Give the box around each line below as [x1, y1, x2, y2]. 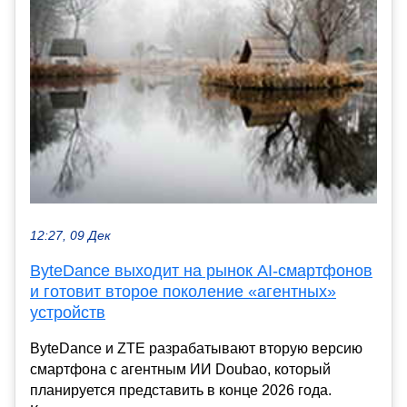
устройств [30, 303, 105, 322]
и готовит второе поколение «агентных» [30, 282, 336, 301]
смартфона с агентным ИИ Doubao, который [30, 361, 331, 377]
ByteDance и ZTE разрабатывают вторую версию [30, 340, 362, 356]
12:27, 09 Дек [30, 228, 111, 243]
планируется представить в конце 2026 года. [30, 382, 332, 398]
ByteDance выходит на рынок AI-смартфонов [30, 261, 372, 280]
